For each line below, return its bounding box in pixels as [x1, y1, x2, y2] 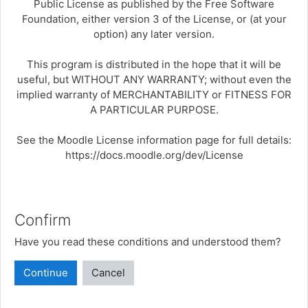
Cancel [91, 266, 125, 279]
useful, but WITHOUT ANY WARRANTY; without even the [16, 73, 291, 86]
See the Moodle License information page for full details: [16, 133, 291, 146]
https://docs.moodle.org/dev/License [65, 148, 243, 162]
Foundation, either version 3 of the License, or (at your [21, 12, 287, 25]
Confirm [14, 210, 71, 229]
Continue [23, 266, 68, 279]
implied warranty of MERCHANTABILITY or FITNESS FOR [16, 88, 291, 101]
